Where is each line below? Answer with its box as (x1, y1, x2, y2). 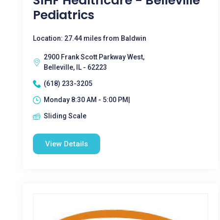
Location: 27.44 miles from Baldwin (33, 34, 146, 42)
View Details (45, 139, 88, 148)
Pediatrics (33, 6, 94, 24)
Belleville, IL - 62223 (44, 63, 107, 71)
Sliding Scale (44, 112, 86, 120)
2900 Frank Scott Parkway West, (44, 53, 144, 61)
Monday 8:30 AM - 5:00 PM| (44, 96, 130, 104)
